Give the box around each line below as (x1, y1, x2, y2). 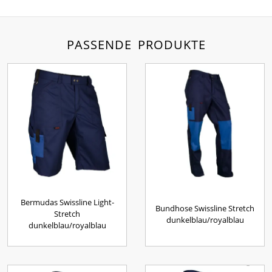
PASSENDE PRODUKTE (66, 36, 206, 53)
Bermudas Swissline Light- (20, 197, 114, 208)
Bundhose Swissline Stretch (155, 202, 254, 214)
